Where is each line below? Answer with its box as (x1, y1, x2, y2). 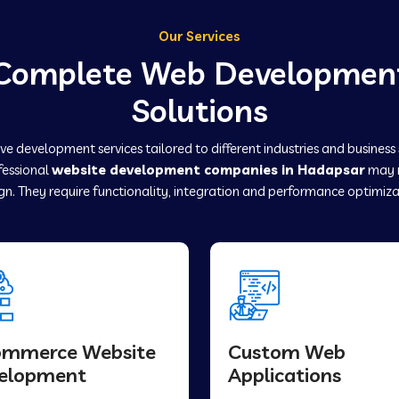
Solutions (131, 91, 268, 130)
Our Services (159, 28, 240, 45)
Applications (228, 362, 341, 387)
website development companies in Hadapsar (51, 161, 365, 178)
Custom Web (228, 339, 346, 364)
